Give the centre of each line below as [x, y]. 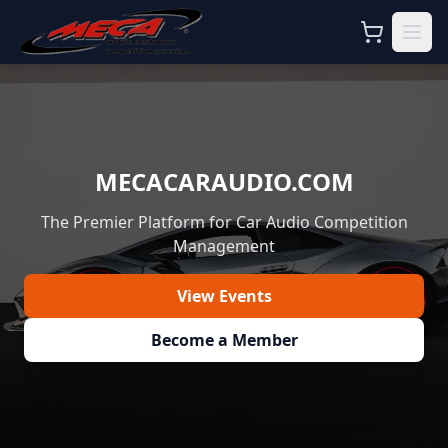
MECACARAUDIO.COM [224, 181]
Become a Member [224, 340]
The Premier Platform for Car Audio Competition [224, 222]
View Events [224, 296]
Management [224, 246]
